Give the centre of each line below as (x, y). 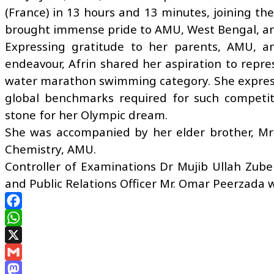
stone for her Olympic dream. (86, 114)
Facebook (30, 217)
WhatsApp (33, 235)
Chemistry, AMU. (50, 149)
